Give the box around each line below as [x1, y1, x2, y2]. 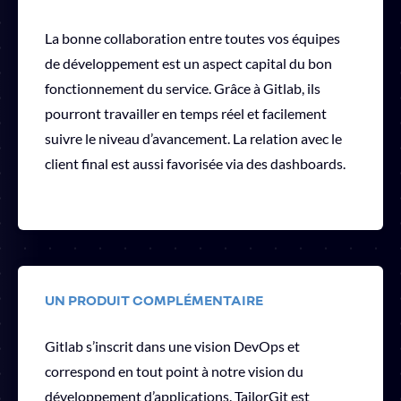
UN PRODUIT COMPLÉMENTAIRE [45, 290, 263, 309]
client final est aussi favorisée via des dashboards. [45, 154, 346, 172]
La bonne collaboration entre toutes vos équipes [45, 29, 340, 47]
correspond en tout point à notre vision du [45, 362, 303, 380]
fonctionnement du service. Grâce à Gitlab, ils [45, 79, 320, 97]
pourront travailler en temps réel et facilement [45, 104, 327, 122]
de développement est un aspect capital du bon [45, 54, 332, 72]
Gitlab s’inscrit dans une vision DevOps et [45, 337, 300, 354]
